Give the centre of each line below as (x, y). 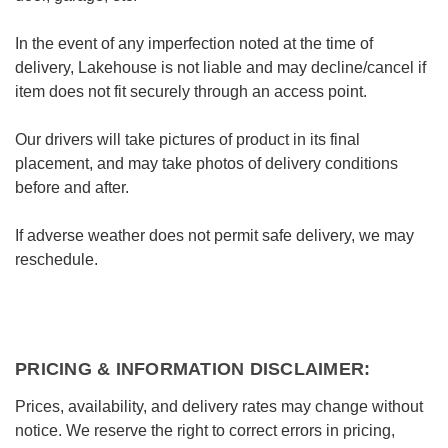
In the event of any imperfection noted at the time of (194, 43)
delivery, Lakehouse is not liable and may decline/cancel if (220, 67)
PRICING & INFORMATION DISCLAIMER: (193, 369)
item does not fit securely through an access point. (191, 91)
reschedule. (56, 259)
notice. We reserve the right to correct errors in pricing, (205, 430)
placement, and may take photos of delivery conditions (206, 163)
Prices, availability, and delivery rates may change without (219, 406)
